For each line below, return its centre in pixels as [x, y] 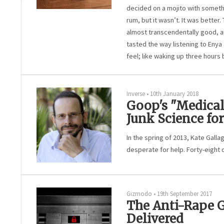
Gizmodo [139, 193]
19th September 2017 [184, 193]
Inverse [136, 93]
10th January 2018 [174, 93]
